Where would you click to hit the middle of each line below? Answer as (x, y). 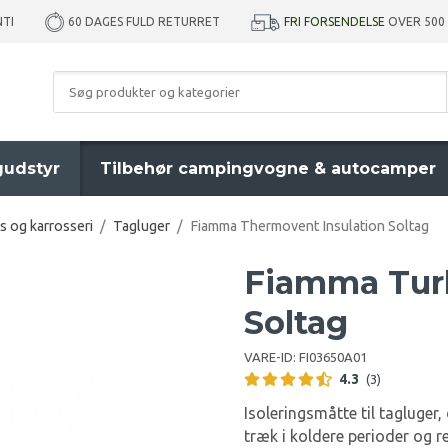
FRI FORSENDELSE (334, 21)
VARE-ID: (271, 357)
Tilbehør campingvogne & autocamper (268, 168)
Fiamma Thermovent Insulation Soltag (309, 226)
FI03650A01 (333, 357)
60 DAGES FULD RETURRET (144, 21)
